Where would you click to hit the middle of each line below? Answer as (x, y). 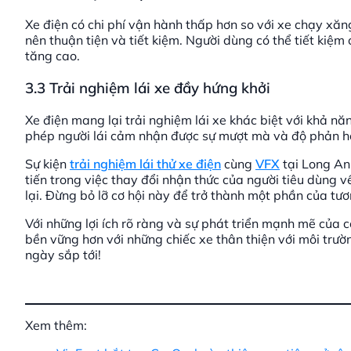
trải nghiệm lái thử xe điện (145, 163)
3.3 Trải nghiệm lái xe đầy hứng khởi (148, 87)
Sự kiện (47, 163)
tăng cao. (52, 56)
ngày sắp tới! (63, 254)
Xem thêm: (56, 325)
